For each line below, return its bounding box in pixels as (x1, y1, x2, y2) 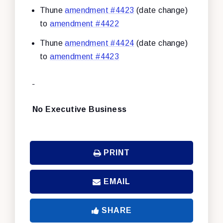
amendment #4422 (50, 19, 119, 28)
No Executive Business (32, 105, 127, 113)
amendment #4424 (65, 38, 134, 47)
